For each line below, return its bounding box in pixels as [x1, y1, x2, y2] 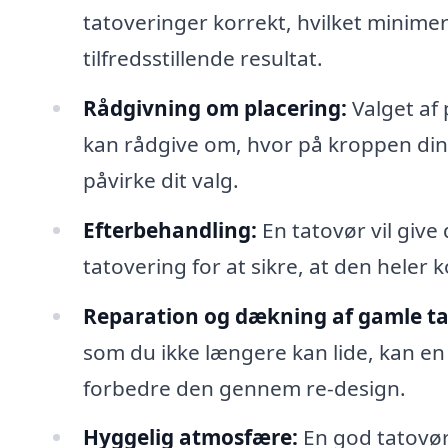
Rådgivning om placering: [82, 93, 347, 122]
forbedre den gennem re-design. [82, 373, 406, 402]
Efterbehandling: [82, 215, 257, 244]
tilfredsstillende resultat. [82, 43, 323, 72]
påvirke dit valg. [82, 165, 239, 194]
